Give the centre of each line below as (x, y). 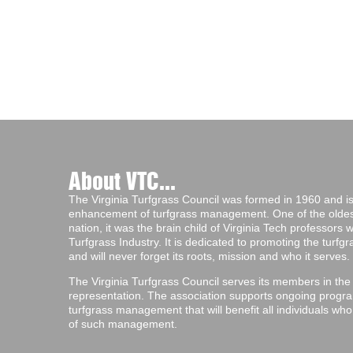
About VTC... (122, 182)
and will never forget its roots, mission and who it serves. (209, 256)
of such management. (123, 324)
